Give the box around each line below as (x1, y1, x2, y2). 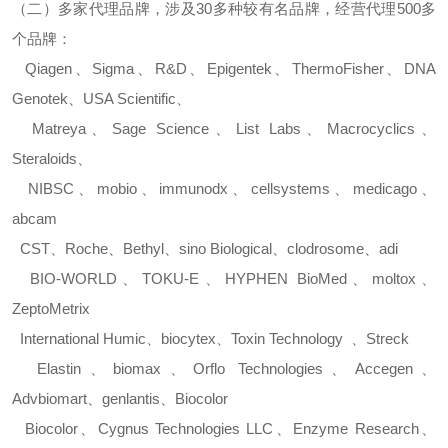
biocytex (161, 330, 216, 347)
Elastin (12, 360, 81, 377)
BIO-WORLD (12, 270, 118, 287)
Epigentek (206, 60, 272, 77)
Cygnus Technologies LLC (97, 420, 274, 437)
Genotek (12, 90, 68, 107)
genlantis (102, 390, 160, 407)
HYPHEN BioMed (224, 270, 347, 287)
